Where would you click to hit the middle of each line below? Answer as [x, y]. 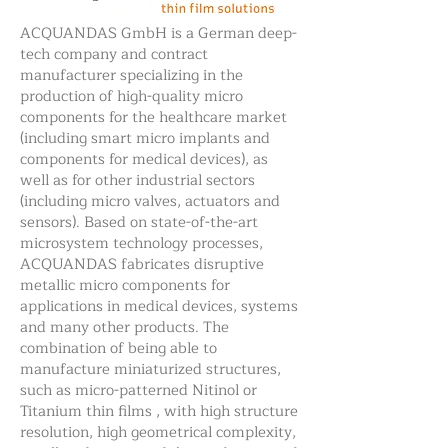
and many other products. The [124, 327]
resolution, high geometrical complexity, [158, 432]
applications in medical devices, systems [159, 306]
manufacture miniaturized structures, [150, 369]
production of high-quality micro [131, 96]
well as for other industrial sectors [137, 180]
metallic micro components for [125, 285]
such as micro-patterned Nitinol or [138, 390]
